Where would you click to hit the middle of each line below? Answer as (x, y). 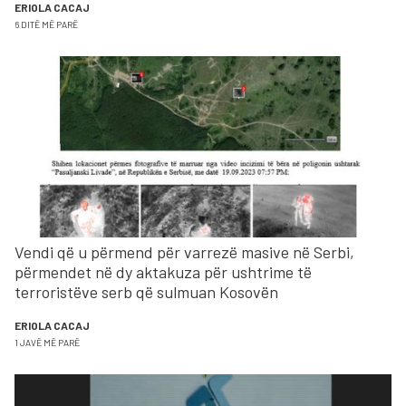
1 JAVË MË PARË (47, 343)
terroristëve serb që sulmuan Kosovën (146, 292)
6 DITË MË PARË (46, 25)
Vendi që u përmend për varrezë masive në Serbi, (184, 252)
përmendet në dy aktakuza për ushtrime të (163, 272)
